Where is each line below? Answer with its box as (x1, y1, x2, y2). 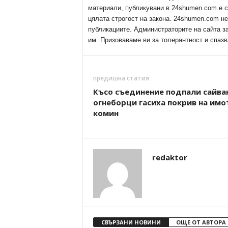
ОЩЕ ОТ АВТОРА (176, 218, 226, 226)
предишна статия (93, 74, 149, 82)
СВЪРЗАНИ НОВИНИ (101, 218, 161, 226)
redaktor (152, 152, 187, 162)
